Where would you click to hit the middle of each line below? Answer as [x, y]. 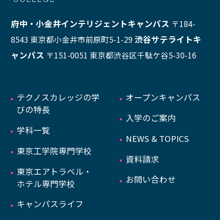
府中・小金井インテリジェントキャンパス [91, 23]
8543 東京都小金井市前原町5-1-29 [72, 39]
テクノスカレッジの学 [58, 97]
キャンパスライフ [50, 204]
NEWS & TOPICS [158, 138]
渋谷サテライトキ [168, 39]
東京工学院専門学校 [55, 151]
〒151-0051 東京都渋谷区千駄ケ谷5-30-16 [122, 55]
